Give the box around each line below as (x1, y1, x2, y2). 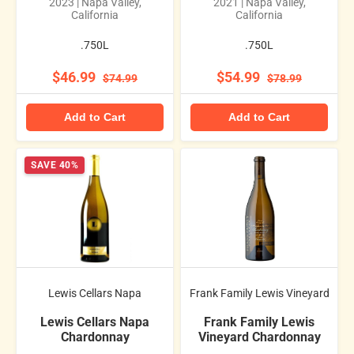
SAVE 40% (31, 160, 78, 171)
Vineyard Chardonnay (198, 329, 321, 345)
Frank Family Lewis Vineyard (189, 286, 330, 299)
